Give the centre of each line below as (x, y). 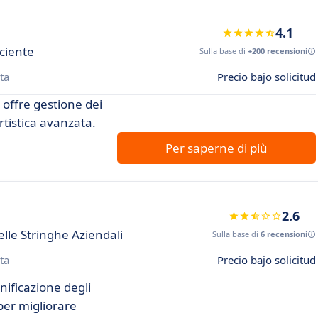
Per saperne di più (216, 148)
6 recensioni (284, 234)
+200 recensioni (278, 51)
